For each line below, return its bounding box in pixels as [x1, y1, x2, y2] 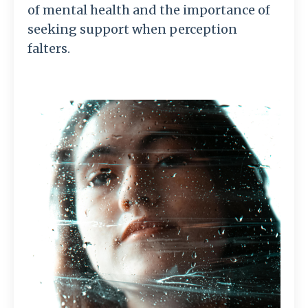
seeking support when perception [27, 21, 237, 37]
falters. [27, 41, 70, 56]
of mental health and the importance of [27, 2, 270, 18]
